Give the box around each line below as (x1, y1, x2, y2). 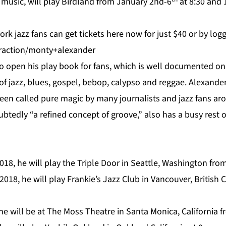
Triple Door (77, 157, 120, 170)
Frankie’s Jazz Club (67, 173, 140, 186)
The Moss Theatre (47, 205, 115, 218)
